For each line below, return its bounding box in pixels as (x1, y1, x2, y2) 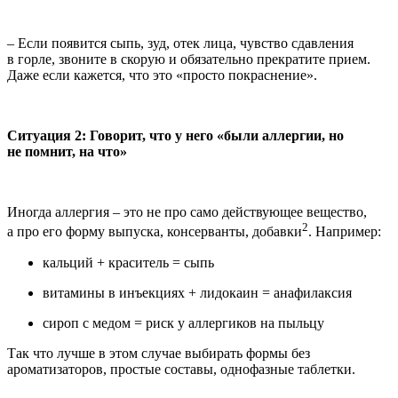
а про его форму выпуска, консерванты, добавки (7, 224, 302, 240)
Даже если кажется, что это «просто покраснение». (7, 68, 317, 84)
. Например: (308, 224, 381, 240)
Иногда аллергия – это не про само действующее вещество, (7, 204, 367, 220)
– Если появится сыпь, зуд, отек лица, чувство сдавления (7, 36, 354, 52)
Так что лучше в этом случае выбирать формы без (7, 345, 310, 361)
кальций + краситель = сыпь (43, 254, 214, 270)
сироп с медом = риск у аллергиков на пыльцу (43, 314, 324, 330)
